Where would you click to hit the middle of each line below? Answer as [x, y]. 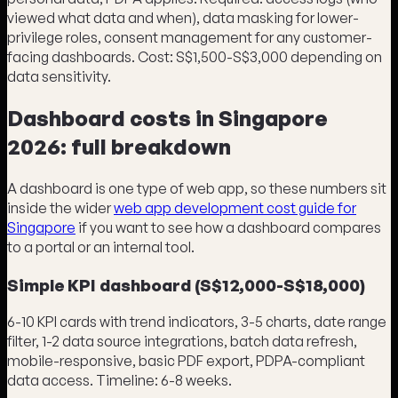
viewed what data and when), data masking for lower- [183, 18]
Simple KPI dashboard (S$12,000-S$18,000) [186, 284]
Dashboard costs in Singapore [167, 118]
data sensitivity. [59, 77]
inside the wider [60, 207]
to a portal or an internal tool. [101, 247]
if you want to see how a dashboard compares [228, 227]
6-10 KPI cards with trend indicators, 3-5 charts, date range [197, 322]
